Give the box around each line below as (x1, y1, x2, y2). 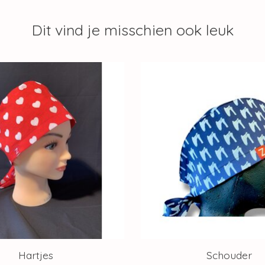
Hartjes (18, 248, 54, 261)
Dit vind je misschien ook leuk (31, 20, 234, 39)
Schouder (206, 248, 252, 261)
